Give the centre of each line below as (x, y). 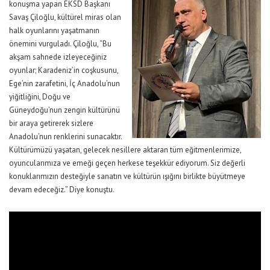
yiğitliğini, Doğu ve (40, 96)
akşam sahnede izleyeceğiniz (58, 57)
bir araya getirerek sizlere (51, 123)
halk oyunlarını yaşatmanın (54, 30)
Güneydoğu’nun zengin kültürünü (64, 110)
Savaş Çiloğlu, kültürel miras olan (65, 17)
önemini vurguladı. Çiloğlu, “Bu (60, 43)
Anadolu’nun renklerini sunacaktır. (65, 136)
